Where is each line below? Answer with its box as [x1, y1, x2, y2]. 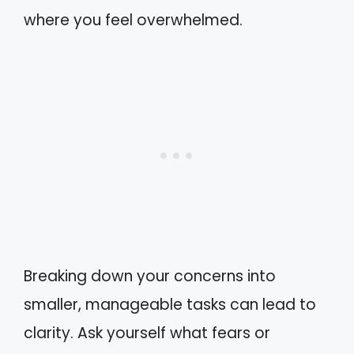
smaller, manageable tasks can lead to [24, 294, 316, 315]
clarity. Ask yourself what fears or [24, 322, 270, 344]
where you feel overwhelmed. [24, 9, 243, 31]
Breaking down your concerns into [24, 265, 276, 287]
